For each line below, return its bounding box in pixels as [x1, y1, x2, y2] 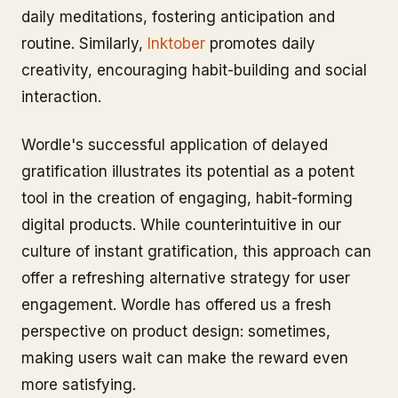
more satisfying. [21, 376, 136, 394]
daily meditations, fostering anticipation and [21, 8, 335, 26]
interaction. [21, 88, 101, 106]
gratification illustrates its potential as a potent [21, 163, 354, 180]
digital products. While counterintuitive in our [21, 216, 341, 234]
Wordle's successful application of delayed [21, 136, 328, 154]
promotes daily [205, 35, 315, 52]
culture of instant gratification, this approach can [21, 243, 371, 260]
